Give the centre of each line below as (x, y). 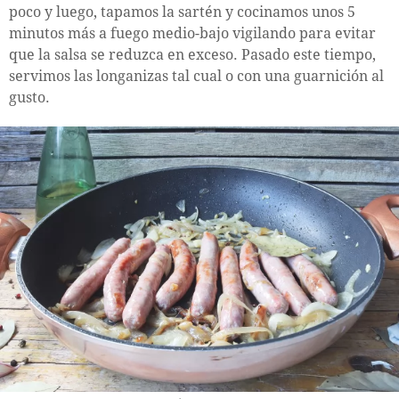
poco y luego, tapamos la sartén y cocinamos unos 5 (182, 12)
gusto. (29, 98)
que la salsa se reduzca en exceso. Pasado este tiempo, (192, 55)
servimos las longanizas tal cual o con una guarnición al (196, 77)
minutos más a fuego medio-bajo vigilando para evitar (192, 34)
